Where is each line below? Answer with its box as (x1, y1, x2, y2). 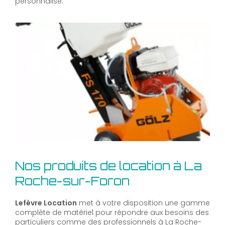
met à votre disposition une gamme (77, 197, 210, 208)
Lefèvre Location (15, 197, 77, 208)
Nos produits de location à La (15, 158, 202, 173)
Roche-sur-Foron (15, 173, 130, 188)
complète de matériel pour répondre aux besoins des (15, 207, 209, 217)
